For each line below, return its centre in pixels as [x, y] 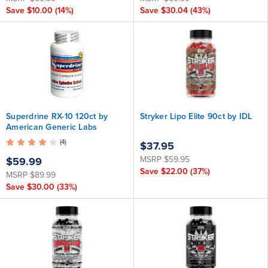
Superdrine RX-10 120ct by [57, 116]
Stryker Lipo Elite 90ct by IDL [196, 116]
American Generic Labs [52, 127]
